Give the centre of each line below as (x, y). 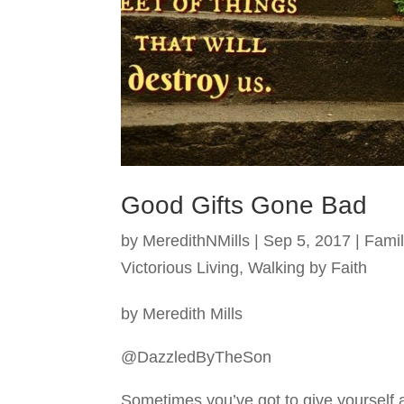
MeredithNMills (197, 240)
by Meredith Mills (182, 313)
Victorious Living (180, 267)
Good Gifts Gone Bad (244, 205)
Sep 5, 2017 (308, 240)
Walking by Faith (308, 267)
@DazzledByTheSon (197, 357)
